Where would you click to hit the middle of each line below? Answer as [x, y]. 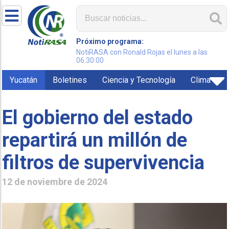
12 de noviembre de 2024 [55, 181]
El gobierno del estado [98, 117]
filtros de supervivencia [104, 162]
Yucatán [24, 80]
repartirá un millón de [95, 140]
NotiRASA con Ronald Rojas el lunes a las [142, 52]
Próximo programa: [110, 41]
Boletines [70, 80]
